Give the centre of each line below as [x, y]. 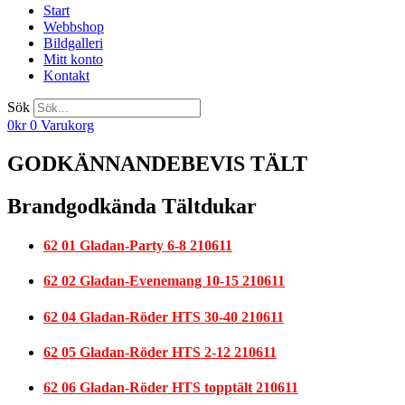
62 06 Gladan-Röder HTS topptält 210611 [171, 388]
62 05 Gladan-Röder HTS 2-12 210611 [160, 352]
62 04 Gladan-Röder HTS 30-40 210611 [164, 316]
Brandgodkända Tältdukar [132, 206]
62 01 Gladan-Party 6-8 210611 [138, 246]
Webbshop [74, 27]
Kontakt [66, 75]
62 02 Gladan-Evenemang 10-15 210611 [164, 281]
